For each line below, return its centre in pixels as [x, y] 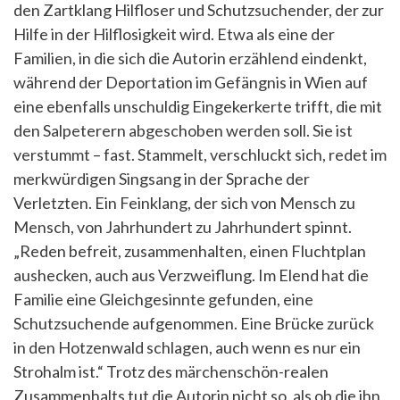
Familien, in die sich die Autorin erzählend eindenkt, [190, 58]
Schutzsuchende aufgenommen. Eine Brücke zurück [194, 323]
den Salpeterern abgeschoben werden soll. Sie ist [183, 130]
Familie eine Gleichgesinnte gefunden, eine [163, 299]
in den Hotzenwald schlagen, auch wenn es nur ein [187, 347]
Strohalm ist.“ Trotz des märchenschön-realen [171, 371]
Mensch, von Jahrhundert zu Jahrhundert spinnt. [183, 226]
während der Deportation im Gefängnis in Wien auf [191, 82]
